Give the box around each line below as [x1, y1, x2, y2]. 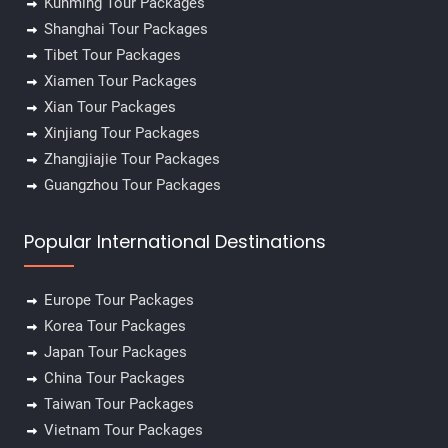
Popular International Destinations [23, 228, 326, 254]
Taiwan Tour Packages [43, 394, 194, 413]
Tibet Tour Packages [43, 45, 181, 64]
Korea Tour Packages [43, 316, 186, 335]
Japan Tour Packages [43, 342, 187, 361]
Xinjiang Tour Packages [43, 123, 200, 142]
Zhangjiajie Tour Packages [43, 149, 220, 168]
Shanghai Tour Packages [43, 19, 208, 38]
